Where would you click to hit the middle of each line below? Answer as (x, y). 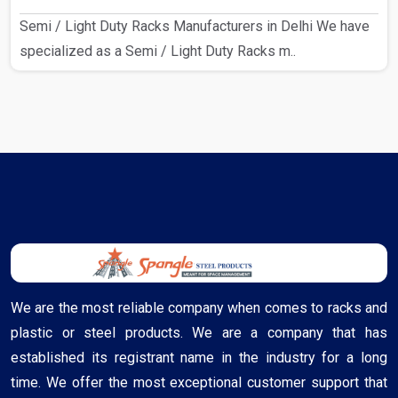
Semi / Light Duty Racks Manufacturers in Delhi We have (195, 27)
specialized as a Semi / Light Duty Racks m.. (158, 52)
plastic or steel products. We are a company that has (199, 332)
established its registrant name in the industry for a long (199, 357)
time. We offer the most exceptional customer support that (199, 382)
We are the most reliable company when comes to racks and (199, 307)
